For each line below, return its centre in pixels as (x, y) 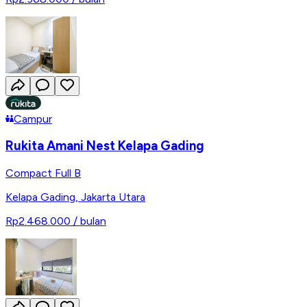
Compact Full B (43, 173)
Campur (33, 119)
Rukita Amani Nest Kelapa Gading (105, 146)
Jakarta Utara (113, 197)
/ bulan (90, 221)
